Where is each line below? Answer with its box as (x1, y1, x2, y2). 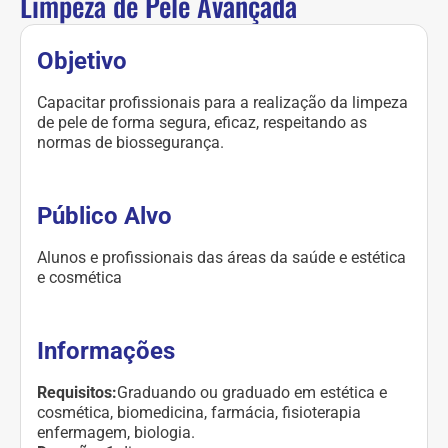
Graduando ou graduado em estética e (117, 383, 387, 403)
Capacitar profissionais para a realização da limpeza (37, 93, 408, 113)
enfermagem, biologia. (37, 423, 195, 443)
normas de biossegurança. (37, 133, 224, 153)
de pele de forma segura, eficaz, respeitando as (37, 113, 367, 133)
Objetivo (37, 47, 127, 76)
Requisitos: (37, 383, 117, 403)
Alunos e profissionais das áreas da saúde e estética (37, 248, 406, 268)
